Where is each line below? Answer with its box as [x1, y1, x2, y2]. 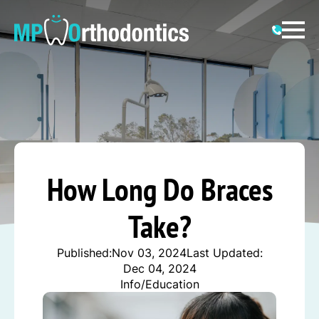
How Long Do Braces [46, 169, 273, 209]
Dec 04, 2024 [122, 261, 197, 276]
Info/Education [120, 277, 199, 291]
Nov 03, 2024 [111, 246, 187, 260]
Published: [56, 246, 112, 260]
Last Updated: [186, 246, 263, 260]
